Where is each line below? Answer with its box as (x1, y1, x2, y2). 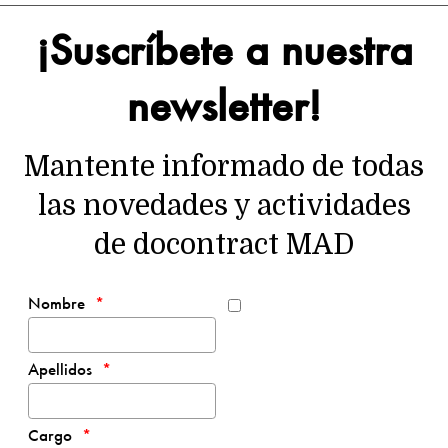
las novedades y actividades (37, 189, 411, 222)
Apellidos (27, 358, 92, 379)
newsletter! (127, 78, 321, 131)
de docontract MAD (94, 228, 354, 261)
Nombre (27, 293, 85, 314)
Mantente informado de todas (24, 150, 424, 183)
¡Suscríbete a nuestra (35, 22, 413, 75)
